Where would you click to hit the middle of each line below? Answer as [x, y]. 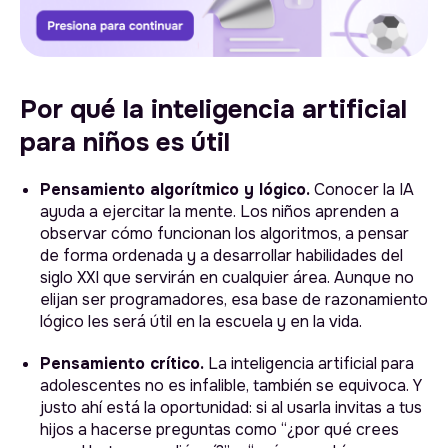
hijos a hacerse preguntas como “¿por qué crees [219, 430]
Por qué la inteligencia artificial [213, 110]
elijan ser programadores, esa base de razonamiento [234, 300]
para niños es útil [125, 143]
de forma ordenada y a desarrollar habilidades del [221, 256]
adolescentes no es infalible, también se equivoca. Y [231, 386]
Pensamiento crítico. [124, 364]
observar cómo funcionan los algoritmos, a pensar [224, 234]
